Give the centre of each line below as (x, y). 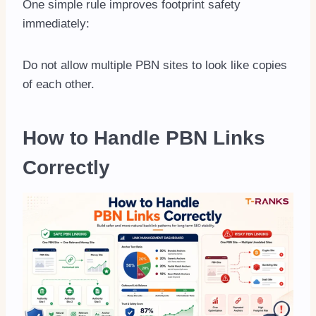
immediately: (56, 24)
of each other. (59, 85)
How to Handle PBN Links (144, 138)
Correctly (66, 168)
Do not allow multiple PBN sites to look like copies (155, 66)
